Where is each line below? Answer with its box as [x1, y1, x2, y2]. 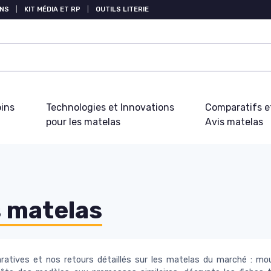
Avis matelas [205, 116, 264, 128]
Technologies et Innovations [45, 101, 174, 113]
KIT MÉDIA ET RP [24, 5, 80, 13]
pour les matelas [45, 116, 120, 128]
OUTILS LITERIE [96, 5, 149, 13]
